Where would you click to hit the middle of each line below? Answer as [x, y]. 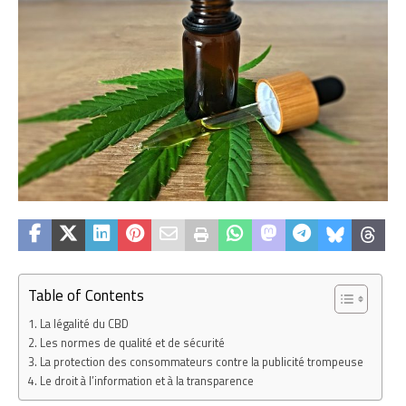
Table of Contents [86, 295]
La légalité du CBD [84, 324]
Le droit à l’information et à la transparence [146, 381]
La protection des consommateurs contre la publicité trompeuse [201, 362]
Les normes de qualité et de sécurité [132, 343]
